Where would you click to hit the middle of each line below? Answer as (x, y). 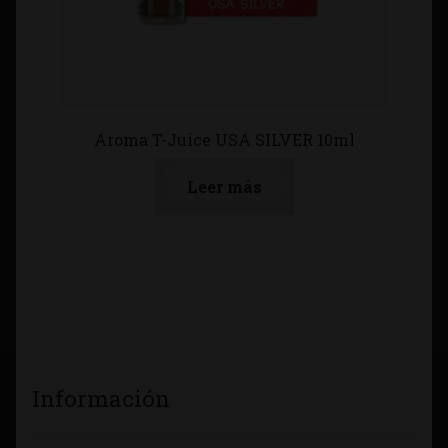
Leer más (224, 187)
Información (101, 398)
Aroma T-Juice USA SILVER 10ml (224, 140)
